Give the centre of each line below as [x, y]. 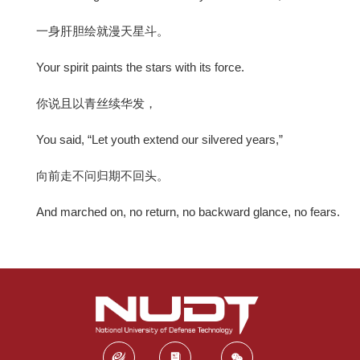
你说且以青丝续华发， [96, 103]
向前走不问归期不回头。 [102, 175]
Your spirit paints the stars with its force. [140, 67]
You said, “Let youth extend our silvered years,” [160, 139]
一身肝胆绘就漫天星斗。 [102, 31]
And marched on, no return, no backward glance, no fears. [188, 211]
